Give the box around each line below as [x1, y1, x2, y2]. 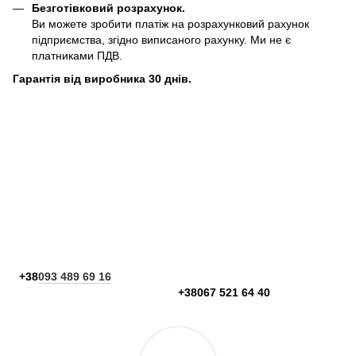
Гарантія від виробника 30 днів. [13, 72, 192, 85]
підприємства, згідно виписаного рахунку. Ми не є [32, 33, 291, 47]
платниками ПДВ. [32, 49, 122, 63]
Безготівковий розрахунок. [32, 2, 185, 15]
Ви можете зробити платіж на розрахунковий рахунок [32, 17, 309, 31]
